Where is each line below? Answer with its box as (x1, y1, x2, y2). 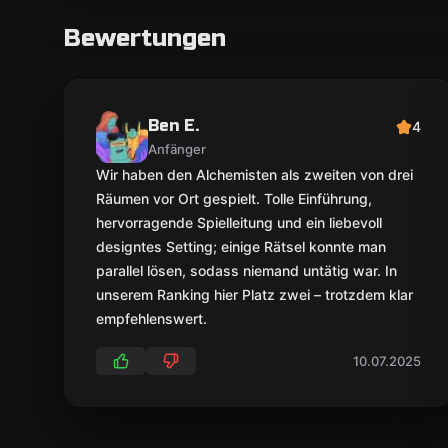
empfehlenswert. (96, 310, 207, 327)
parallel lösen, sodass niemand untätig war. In (96, 262, 397, 279)
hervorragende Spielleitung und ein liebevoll (96, 214, 382, 231)
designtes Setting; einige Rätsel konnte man (96, 238, 386, 255)
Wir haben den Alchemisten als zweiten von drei (96, 166, 413, 183)
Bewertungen (64, 24, 226, 53)
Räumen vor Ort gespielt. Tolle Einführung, (96, 190, 372, 207)
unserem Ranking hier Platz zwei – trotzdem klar (96, 286, 413, 303)
